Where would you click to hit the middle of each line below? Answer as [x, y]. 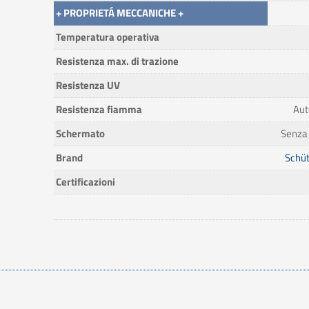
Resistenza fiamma [99, 109]
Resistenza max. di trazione [117, 61]
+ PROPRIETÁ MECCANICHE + [119, 13]
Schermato [80, 133]
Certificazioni [85, 182]
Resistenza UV [88, 85]
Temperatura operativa [107, 37]
